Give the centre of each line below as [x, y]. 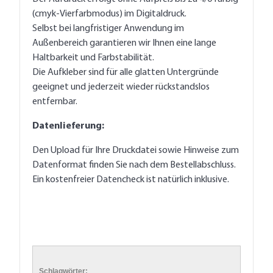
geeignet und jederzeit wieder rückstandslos [121, 87]
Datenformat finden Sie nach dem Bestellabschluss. [134, 165]
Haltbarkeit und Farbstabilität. [93, 58]
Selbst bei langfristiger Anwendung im [108, 29]
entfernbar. [55, 102]
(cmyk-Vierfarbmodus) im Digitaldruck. [109, 14]
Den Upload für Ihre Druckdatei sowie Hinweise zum [136, 151]
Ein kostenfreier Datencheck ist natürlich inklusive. [131, 180]
